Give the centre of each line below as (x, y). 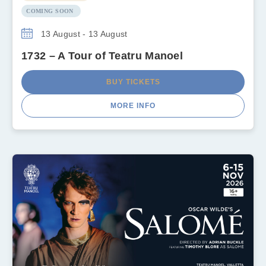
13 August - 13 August (83, 34)
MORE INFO (133, 106)
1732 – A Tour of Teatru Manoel (102, 56)
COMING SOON (50, 11)
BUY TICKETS (133, 82)
